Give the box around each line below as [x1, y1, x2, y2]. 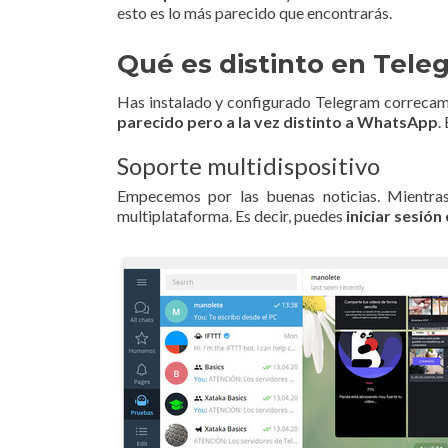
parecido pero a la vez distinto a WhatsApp [117, 112, 438, 131]
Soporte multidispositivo [117, 151, 380, 180]
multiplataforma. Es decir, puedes [117, 206, 346, 225]
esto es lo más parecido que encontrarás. [117, 3, 392, 22]
